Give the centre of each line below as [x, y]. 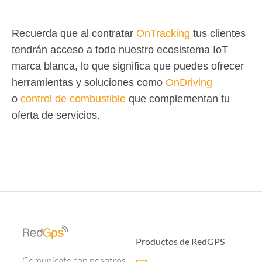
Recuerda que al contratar [74, 34]
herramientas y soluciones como [89, 83]
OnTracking [165, 34]
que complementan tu [179, 99]
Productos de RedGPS [180, 242]
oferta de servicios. [57, 116]
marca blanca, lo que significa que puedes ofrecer [128, 66]
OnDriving [189, 83]
